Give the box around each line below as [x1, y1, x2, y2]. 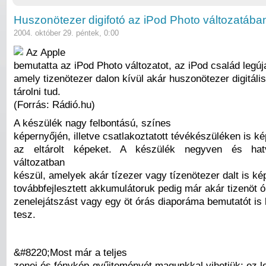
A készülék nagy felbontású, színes [14, 117, 171, 129]
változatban [14, 156, 65, 169]
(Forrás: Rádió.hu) [14, 98, 95, 110]
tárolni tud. [14, 85, 61, 97]
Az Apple [26, 46, 65, 58]
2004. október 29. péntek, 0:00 [14, 28, 119, 38]
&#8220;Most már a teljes [14, 246, 127, 258]
